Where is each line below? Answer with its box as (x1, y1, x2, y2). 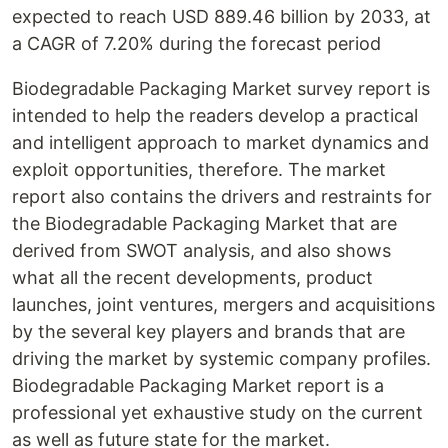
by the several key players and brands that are (12, 321, 405, 342)
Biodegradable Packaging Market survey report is (12, 78, 430, 99)
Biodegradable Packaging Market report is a (12, 375, 384, 396)
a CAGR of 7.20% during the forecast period (12, 33, 381, 54)
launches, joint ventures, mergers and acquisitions (12, 294, 435, 315)
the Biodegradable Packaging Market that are (12, 213, 397, 234)
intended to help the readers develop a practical (12, 105, 418, 126)
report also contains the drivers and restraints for (12, 186, 432, 207)
